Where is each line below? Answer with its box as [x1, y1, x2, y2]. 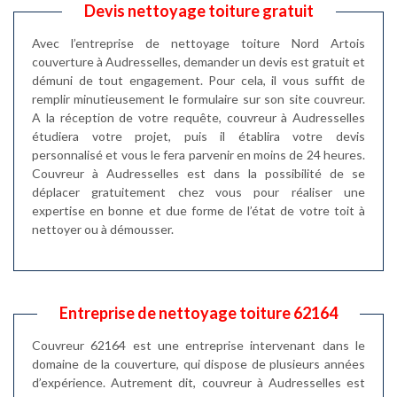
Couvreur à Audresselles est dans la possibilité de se [32, 166, 365, 181]
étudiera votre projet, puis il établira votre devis [32, 128, 365, 144]
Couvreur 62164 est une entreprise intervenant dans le [32, 338, 365, 353]
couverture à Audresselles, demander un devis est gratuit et [32, 54, 365, 69]
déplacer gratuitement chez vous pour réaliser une [32, 184, 365, 199]
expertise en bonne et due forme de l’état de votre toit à [32, 203, 365, 218]
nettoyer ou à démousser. [32, 222, 174, 237]
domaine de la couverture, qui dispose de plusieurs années [32, 356, 365, 371]
